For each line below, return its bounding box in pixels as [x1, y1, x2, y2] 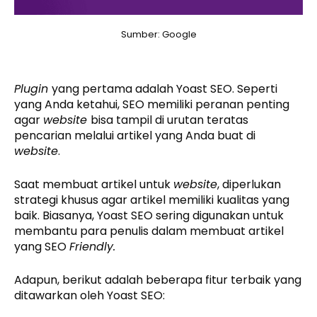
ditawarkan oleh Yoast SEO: [14, 287, 165, 304]
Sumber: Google [120, 27, 197, 41]
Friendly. [69, 238, 115, 255]
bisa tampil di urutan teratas [91, 111, 248, 128]
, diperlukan [217, 175, 281, 192]
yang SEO [14, 238, 69, 255]
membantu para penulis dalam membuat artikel [14, 222, 284, 239]
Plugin [14, 80, 52, 97]
